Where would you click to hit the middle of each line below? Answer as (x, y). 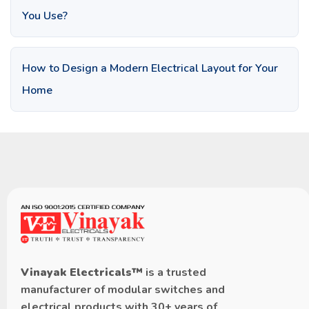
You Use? (45, 16)
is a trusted (175, 273)
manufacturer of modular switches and (123, 290)
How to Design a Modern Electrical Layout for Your (150, 68)
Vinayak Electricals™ (82, 273)
